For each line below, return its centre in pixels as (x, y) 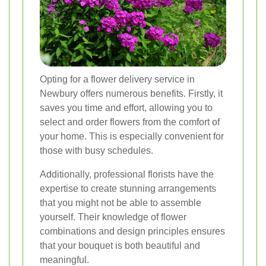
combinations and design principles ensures (132, 232)
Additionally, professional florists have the (127, 175)
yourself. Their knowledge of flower (113, 217)
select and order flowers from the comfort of (130, 122)
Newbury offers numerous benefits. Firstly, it (131, 94)
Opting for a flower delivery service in (117, 80)
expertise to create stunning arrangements (128, 189)
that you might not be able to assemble (121, 203)
